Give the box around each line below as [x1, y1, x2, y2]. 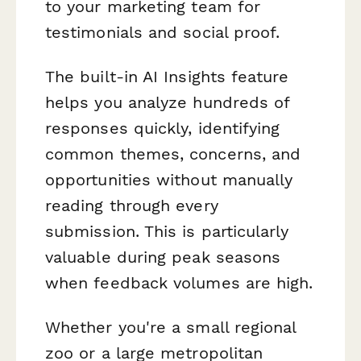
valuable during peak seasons [45, 247, 281, 268]
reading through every [45, 196, 218, 216]
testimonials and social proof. [45, 22, 280, 42]
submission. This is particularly [45, 222, 289, 242]
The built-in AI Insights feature [45, 67, 289, 87]
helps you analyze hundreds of [45, 93, 290, 113]
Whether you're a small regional [45, 317, 297, 338]
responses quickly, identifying [45, 118, 280, 139]
